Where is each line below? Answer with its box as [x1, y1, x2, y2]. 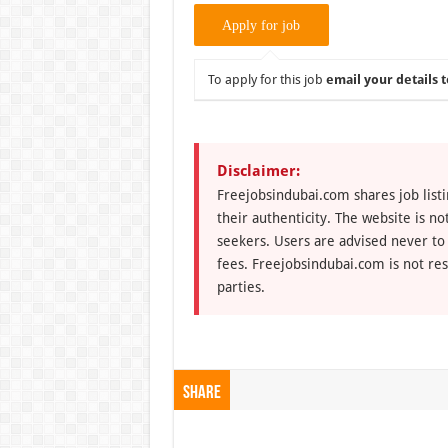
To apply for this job [207, 71, 326, 87]
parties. [216, 278, 265, 295]
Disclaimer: [216, 161, 300, 180]
